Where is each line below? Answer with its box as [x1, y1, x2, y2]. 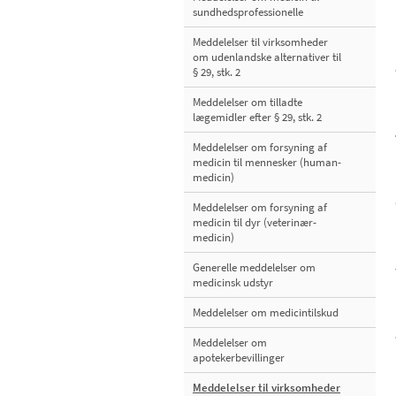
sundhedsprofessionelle [193, 4, 303, 20]
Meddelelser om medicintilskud [193, 305, 339, 321]
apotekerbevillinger [193, 350, 285, 366]
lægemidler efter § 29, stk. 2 [193, 110, 322, 126]
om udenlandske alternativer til [193, 49, 341, 65]
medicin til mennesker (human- [193, 155, 341, 171]
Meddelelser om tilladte [193, 95, 302, 110]
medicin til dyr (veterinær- [193, 215, 316, 231]
